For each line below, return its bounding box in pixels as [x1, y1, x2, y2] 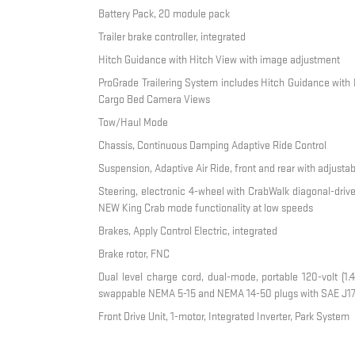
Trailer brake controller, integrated [98, 30, 246, 44]
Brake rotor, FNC [98, 247, 170, 261]
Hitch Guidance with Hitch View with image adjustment [98, 53, 341, 67]
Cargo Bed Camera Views [98, 93, 211, 107]
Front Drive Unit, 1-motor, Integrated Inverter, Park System [98, 310, 350, 324]
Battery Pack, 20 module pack [98, 7, 231, 21]
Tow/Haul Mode [98, 116, 169, 130]
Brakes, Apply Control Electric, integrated [98, 224, 278, 239]
